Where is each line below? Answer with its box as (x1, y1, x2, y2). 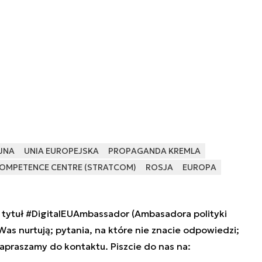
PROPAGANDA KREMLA (108, 145, 201, 156)
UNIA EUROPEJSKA (23, 145, 99, 156)
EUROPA (182, 161, 216, 173)
